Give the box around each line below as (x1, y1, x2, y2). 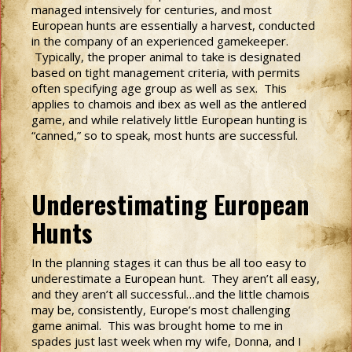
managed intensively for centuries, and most (31, 2, 272, 17)
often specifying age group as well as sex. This (31, 80, 287, 96)
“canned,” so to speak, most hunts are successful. (31, 127, 298, 143)
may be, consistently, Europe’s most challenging (31, 302, 291, 317)
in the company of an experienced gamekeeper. (31, 33, 288, 49)
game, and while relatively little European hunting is (31, 112, 307, 127)
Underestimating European (31, 185, 310, 222)
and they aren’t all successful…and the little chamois (31, 286, 310, 302)
